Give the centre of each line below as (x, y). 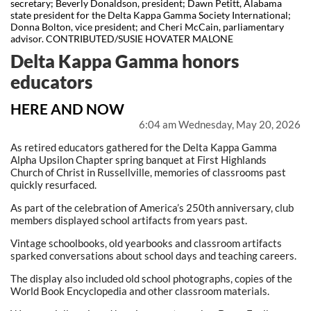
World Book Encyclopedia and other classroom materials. (140, 291)
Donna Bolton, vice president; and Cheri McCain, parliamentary (147, 26)
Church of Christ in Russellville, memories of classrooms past (148, 173)
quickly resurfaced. (53, 185)
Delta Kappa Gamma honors (125, 61)
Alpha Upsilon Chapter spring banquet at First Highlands (138, 160)
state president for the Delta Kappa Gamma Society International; (151, 15)
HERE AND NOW (67, 108)
